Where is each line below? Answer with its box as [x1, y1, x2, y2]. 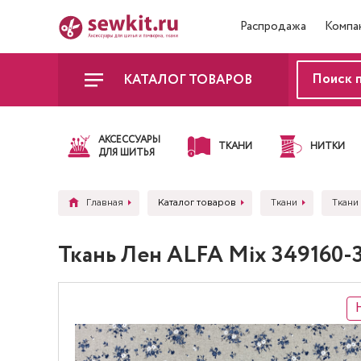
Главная [86, 199, 123, 207]
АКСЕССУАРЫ [98, 133, 160, 147]
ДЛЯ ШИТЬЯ [98, 146, 155, 160]
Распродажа [240, 18, 306, 35]
